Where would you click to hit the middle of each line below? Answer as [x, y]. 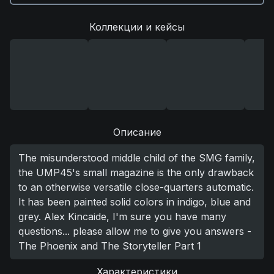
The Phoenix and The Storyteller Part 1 [110, 246]
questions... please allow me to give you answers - [135, 231]
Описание [137, 132]
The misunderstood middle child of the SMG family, [137, 158]
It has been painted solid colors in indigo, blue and [135, 202]
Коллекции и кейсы [137, 27]
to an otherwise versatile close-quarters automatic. [136, 187]
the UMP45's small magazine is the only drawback [136, 172]
